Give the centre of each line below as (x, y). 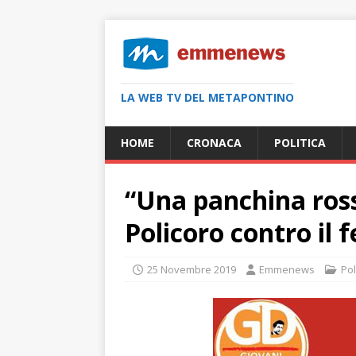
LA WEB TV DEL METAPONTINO (207, 97)
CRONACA (214, 143)
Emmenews (287, 269)
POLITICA (300, 143)
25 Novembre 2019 (192, 269)
